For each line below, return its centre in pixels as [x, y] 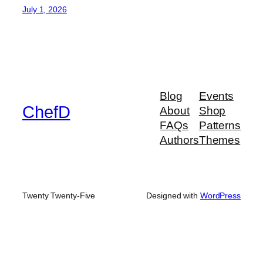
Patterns [220, 126]
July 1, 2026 [45, 9]
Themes [220, 140]
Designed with [173, 196]
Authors [179, 140]
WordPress [220, 196]
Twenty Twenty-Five [59, 196]
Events [216, 96]
